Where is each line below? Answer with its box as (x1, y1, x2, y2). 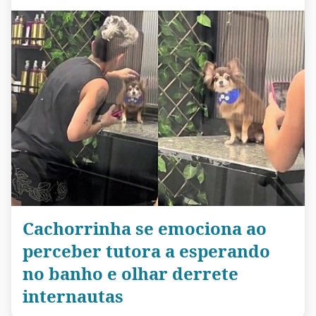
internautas (23, 284, 123, 308)
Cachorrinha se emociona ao (23, 217, 267, 241)
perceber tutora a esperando (23, 239, 270, 263)
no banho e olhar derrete (23, 262, 238, 286)
